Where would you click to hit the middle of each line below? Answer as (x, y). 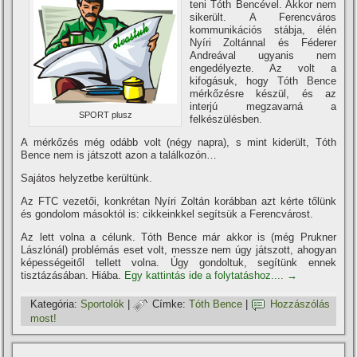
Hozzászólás (300, 304)
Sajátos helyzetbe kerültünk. (87, 178)
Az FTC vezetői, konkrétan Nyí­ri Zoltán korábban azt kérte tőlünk (178, 201)
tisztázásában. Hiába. (73, 275)
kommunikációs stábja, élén (263, 30)
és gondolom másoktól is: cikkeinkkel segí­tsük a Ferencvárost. (167, 214)
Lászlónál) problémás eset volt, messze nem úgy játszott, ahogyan (178, 250)
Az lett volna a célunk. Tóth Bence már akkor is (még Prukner (178, 237)
